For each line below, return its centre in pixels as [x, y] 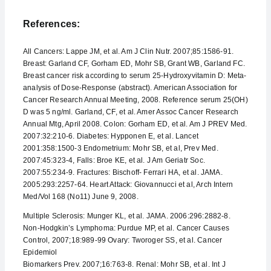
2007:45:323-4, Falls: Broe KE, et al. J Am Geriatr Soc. [114, 160]
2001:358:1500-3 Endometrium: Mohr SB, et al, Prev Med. [120, 148]
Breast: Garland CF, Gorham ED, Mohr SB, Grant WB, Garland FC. [134, 64]
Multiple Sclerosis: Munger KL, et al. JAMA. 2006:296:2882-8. [126, 216]
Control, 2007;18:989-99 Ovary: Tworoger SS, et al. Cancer [122, 240]
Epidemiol [40, 252]
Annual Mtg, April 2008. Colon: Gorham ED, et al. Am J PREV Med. [135, 124]
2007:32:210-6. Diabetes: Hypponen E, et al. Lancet [110, 136]
